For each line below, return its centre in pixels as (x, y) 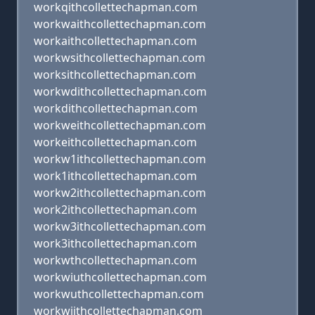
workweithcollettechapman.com (120, 125)
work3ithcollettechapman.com (115, 243)
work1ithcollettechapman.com (115, 176)
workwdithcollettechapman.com (120, 91)
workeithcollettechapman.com (115, 142)
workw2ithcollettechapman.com (120, 193)
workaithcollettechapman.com (115, 41)
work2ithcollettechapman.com (115, 210)
